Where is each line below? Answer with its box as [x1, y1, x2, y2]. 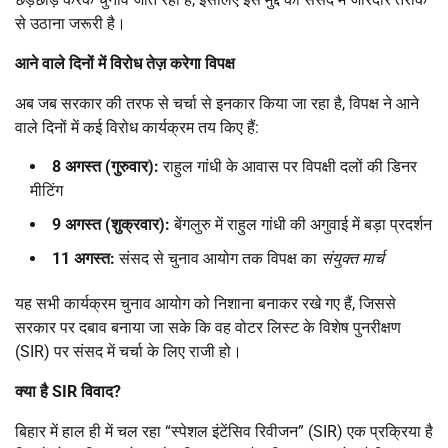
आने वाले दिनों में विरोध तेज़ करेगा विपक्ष [15, 53, 235, 73]
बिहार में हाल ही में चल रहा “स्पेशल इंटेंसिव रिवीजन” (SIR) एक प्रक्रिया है [15, 421, 433, 441]
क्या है [15, 381, 52, 401]
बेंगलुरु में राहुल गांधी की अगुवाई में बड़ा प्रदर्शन [170, 214, 432, 234]
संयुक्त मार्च [321, 248, 384, 268]
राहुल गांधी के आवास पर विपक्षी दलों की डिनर [159, 156, 417, 176]
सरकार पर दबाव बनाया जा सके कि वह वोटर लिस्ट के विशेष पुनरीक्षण [15, 317, 401, 337]
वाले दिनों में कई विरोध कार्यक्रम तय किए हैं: [15, 117, 259, 137]
